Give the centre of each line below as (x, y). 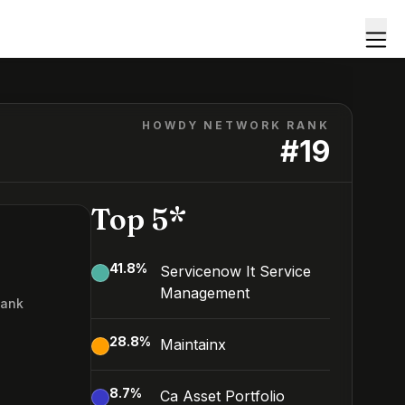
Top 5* (139, 219)
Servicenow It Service (235, 271)
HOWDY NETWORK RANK (236, 125)
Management (205, 293)
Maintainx (193, 344)
